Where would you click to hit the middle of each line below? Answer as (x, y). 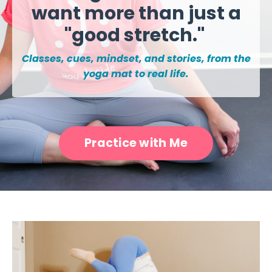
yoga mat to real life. (136, 74)
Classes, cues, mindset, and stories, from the (136, 59)
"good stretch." (136, 36)
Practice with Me (136, 143)
